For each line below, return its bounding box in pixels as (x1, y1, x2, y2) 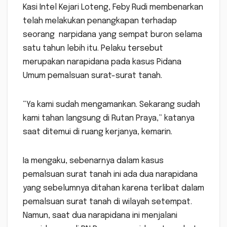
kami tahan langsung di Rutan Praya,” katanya (23, 114, 195, 123)
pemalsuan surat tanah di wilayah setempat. (23, 198, 192, 207)
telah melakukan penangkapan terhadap (23, 17, 177, 26)
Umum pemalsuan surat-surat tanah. (23, 71, 162, 81)
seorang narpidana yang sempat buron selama (23, 30, 202, 40)
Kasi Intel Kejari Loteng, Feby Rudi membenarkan (23, 3, 203, 12)
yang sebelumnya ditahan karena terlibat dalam (23, 184, 204, 193)
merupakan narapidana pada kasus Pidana (23, 58, 181, 67)
